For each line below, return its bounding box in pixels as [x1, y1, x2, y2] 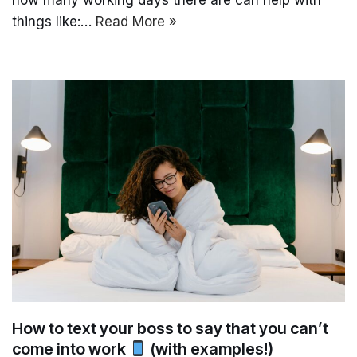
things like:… [12, 13, 96, 29]
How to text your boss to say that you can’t [12, 319, 328, 339]
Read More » [96, 13, 177, 29]
